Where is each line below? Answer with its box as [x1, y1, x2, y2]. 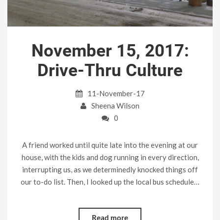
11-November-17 [85, 88, 145, 98]
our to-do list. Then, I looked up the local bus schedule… [21, 177, 199, 186]
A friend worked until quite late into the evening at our [22, 140, 198, 149]
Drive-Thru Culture [37, 60, 183, 81]
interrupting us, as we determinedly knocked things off [22, 165, 198, 174]
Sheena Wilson [91, 101, 139, 110]
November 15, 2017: [31, 40, 189, 61]
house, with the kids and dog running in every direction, [21, 152, 199, 162]
